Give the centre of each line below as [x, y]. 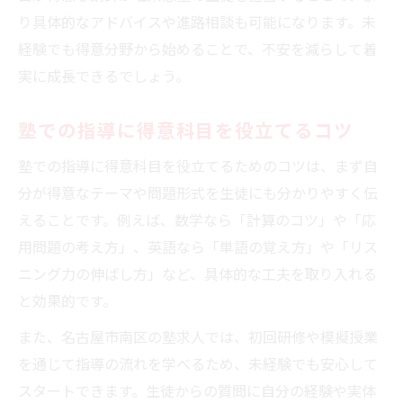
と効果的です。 [67, 300]
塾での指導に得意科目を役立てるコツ [186, 129]
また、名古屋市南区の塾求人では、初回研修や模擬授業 [198, 336]
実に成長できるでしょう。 [104, 75]
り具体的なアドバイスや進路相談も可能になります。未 [197, 21]
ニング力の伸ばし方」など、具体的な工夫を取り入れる [197, 273]
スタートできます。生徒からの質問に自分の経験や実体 [197, 390]
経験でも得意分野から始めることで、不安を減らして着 [197, 48]
